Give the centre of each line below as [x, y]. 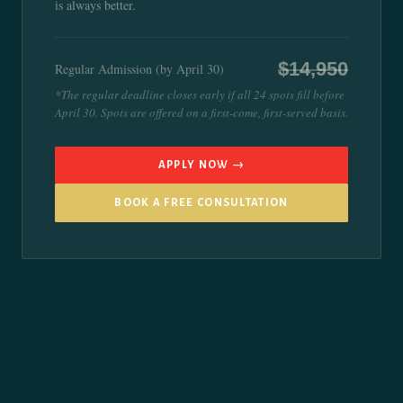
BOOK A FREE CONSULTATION [201, 203]
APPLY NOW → [201, 166]
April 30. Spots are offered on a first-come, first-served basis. [201, 113]
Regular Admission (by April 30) [139, 69]
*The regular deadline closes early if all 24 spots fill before [200, 95]
